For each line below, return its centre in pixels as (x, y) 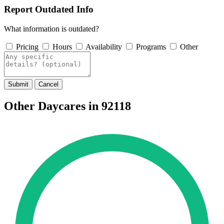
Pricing (27, 47)
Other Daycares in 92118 (67, 106)
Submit (18, 84)
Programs (151, 47)
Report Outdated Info (49, 9)
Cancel (48, 84)
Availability (104, 47)
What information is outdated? (51, 29)
